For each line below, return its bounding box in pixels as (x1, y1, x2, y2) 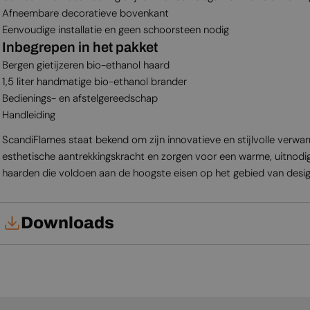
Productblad (21, 286, 79, 301)
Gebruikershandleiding (21, 258, 122, 273)
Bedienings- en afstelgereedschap (1, 91, 158, 105)
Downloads (21, 214, 114, 232)
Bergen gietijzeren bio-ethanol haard (1, 57, 170, 72)
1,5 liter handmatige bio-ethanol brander (1, 74, 187, 89)
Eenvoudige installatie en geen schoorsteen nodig (1, 22, 229, 37)
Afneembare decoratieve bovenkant (1, 6, 169, 20)
